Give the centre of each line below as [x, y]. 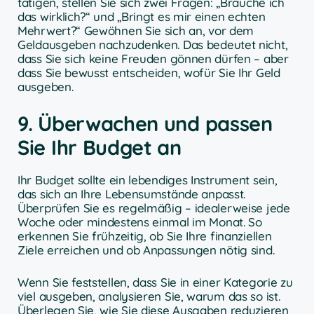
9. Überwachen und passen [145, 124]
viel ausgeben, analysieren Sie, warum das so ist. [149, 296]
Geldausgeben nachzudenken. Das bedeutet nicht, [153, 44]
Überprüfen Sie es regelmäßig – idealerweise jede [154, 208]
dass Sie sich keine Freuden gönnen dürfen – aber [153, 58]
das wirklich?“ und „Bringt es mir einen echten [142, 16]
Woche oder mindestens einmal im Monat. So [140, 222]
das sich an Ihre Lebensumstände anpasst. [132, 194]
